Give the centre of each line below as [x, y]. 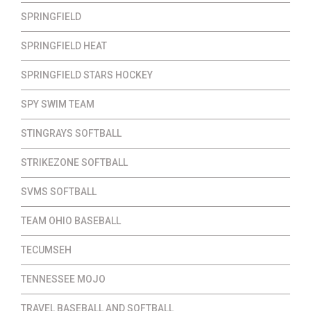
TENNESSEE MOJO [63, 279]
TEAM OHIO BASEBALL [71, 221]
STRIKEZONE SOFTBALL [74, 163]
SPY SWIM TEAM [58, 104]
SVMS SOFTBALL [59, 192]
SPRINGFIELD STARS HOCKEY [87, 75]
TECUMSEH [46, 250]
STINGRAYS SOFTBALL [71, 134]
